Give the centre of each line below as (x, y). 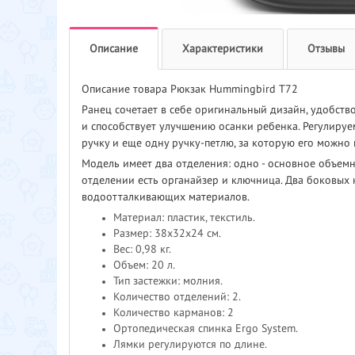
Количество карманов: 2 (174, 313)
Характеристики (223, 49)
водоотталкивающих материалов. (166, 197)
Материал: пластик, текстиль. (184, 218)
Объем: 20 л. (144, 265)
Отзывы (326, 49)
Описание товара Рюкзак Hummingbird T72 (190, 89)
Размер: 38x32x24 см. (167, 233)
